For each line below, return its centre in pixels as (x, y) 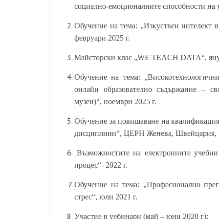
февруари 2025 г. (102, 38)
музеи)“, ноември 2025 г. (115, 101)
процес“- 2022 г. (101, 165)
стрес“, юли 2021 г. (106, 197)
